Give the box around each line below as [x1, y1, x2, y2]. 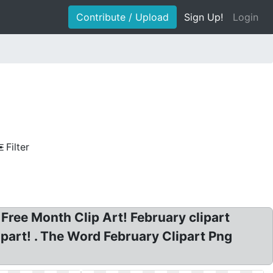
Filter [6, 141, 29, 153]
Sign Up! [184, 11, 223, 23]
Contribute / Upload [76, 11, 169, 23]
